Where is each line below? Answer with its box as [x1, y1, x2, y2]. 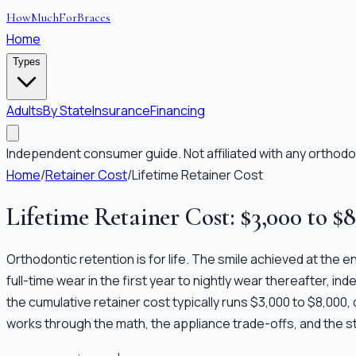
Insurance [92, 102, 150, 119]
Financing [150, 102, 205, 119]
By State [43, 102, 92, 119]
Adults [6, 102, 43, 119]
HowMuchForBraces [6, 10, 110, 25]
